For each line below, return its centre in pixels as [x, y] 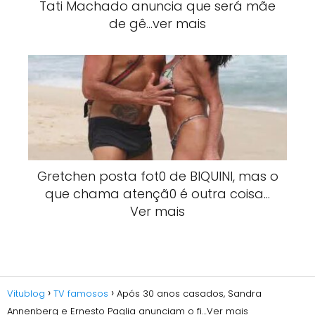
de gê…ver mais [157, 24]
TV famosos [81, 294]
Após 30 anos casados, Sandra [189, 294]
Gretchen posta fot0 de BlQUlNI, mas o [157, 176]
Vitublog [26, 294]
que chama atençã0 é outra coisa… [157, 194]
